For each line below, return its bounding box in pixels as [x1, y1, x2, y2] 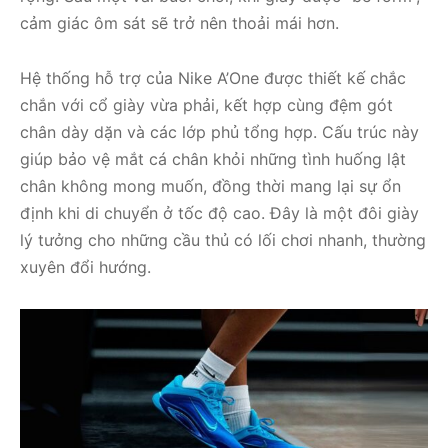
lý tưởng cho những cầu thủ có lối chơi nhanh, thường [20, 230, 426, 251]
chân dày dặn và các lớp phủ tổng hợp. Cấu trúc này [20, 122, 419, 143]
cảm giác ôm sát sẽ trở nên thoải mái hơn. [20, 13, 339, 34]
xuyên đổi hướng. [20, 257, 151, 278]
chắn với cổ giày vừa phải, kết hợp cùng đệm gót [20, 95, 393, 116]
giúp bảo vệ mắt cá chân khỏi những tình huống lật [20, 149, 406, 170]
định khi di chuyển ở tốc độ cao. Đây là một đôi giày [20, 203, 419, 224]
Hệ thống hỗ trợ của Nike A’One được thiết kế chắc [20, 68, 406, 89]
